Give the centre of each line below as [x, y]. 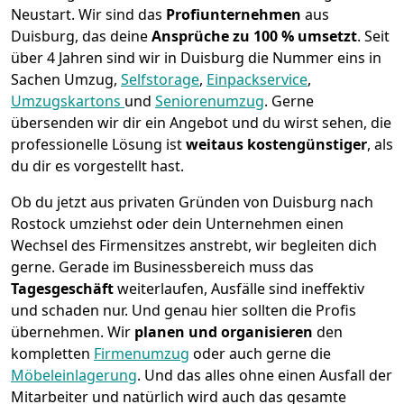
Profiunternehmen [235, 15]
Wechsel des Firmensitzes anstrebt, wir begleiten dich [194, 246]
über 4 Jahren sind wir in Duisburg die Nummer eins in [196, 58]
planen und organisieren [224, 332]
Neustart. [45, 15]
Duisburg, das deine [81, 37]
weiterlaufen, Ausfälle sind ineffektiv [241, 289]
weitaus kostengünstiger [276, 145]
